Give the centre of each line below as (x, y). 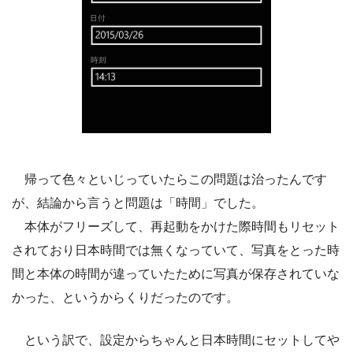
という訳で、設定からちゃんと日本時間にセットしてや (176, 340)
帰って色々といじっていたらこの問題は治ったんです (169, 179)
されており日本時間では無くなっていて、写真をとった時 (176, 250)
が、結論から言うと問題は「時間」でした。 (138, 203)
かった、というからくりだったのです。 (125, 297)
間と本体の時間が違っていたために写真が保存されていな (176, 273)
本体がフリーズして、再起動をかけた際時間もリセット (176, 226)
